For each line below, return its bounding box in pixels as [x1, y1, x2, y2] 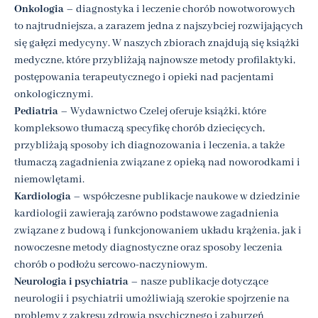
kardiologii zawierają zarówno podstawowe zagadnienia [14, 207, 279, 220]
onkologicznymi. [14, 87, 93, 101]
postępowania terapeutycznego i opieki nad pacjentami [14, 70, 274, 84]
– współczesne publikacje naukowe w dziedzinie [71, 190, 300, 203]
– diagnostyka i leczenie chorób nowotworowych [64, 2, 295, 16]
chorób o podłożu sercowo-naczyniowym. [14, 258, 207, 271]
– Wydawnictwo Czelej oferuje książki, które [58, 104, 266, 118]
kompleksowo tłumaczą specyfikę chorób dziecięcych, [14, 121, 265, 135]
